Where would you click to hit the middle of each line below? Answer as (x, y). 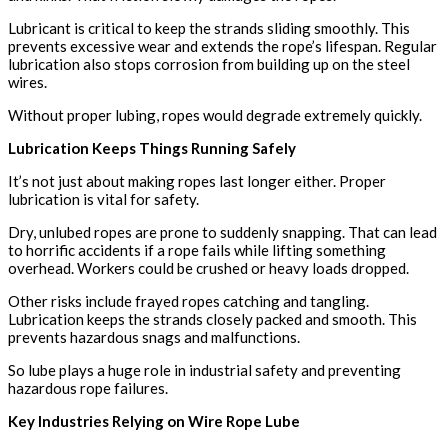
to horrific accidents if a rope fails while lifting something (197, 249)
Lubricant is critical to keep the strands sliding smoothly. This (209, 27)
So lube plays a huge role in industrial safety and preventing (204, 369)
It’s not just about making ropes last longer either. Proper (197, 180)
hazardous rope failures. (88, 387)
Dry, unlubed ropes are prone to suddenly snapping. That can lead (222, 231)
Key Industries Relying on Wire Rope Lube (154, 420)
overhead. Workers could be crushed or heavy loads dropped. (208, 267)
